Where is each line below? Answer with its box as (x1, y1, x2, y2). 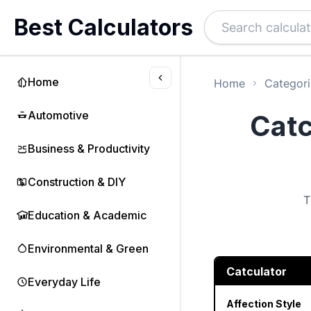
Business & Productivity (28, 142, 150, 155)
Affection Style (226, 298, 301, 310)
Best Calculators (14, 13, 193, 41)
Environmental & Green (28, 242, 149, 255)
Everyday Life (28, 275, 101, 289)
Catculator (226, 264, 287, 278)
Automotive (28, 108, 89, 122)
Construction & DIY (28, 175, 126, 189)
